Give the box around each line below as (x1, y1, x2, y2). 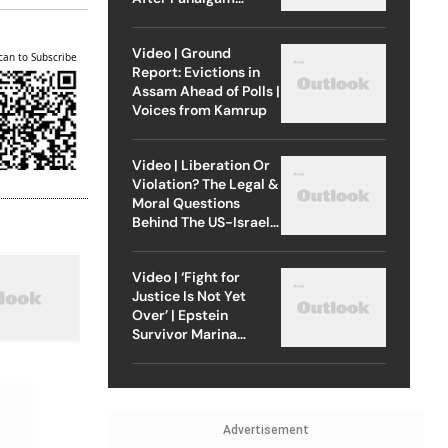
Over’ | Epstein (131, 305, 228, 324)
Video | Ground (131, 43, 231, 62)
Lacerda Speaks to (131, 343, 255, 362)
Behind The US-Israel (131, 212, 270, 231)
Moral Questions (131, 193, 240, 212)
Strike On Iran (131, 231, 222, 250)
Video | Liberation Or (131, 155, 270, 174)
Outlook (131, 362, 185, 381)
